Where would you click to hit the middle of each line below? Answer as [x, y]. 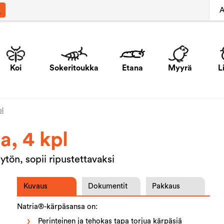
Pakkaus [166, 186]
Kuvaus [36, 186]
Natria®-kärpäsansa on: [57, 206]
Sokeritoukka [74, 68]
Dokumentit [107, 186]
